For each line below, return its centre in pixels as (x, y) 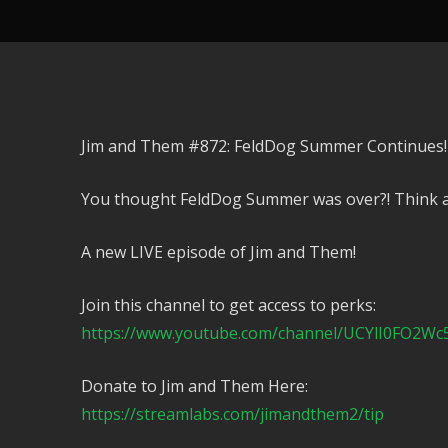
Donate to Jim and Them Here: (194, 385)
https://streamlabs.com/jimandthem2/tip (232, 413)
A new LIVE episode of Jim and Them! (218, 251)
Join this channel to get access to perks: (228, 304)
